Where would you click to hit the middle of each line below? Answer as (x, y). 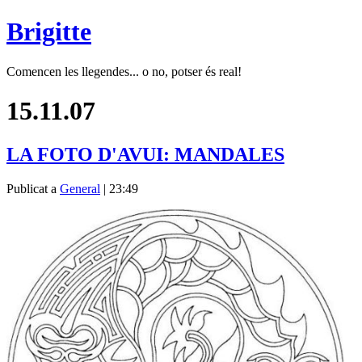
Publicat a (33, 188)
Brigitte (49, 32)
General (80, 188)
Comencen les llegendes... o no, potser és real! (124, 71)
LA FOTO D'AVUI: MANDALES (145, 154)
